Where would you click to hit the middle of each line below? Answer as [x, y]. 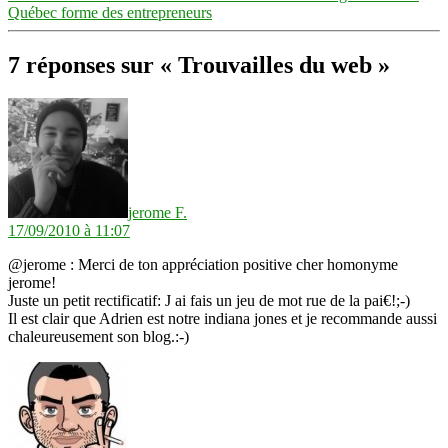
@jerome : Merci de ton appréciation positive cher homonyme [203, 265]
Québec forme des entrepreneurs [110, 12]
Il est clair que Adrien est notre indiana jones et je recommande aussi [222, 319]
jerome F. [157, 213]
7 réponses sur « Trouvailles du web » [199, 64]
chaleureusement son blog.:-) [98, 337]
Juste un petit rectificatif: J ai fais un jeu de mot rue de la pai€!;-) [209, 301]
